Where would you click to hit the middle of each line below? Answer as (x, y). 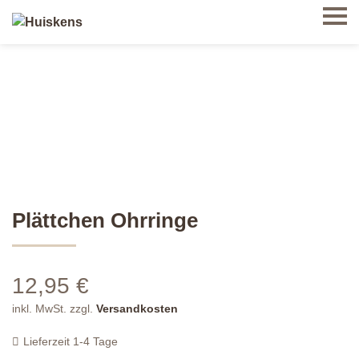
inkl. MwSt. (39, 309)
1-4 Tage (95, 341)
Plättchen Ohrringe (105, 220)
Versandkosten (137, 309)
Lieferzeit (48, 341)
